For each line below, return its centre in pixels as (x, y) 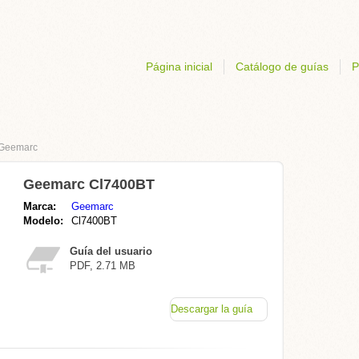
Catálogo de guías (282, 67)
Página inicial (179, 67)
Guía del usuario (111, 251)
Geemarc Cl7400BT (89, 184)
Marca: (40, 206)
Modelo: (43, 221)
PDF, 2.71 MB (103, 266)
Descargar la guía (212, 309)
